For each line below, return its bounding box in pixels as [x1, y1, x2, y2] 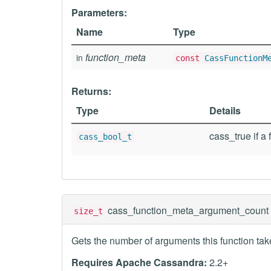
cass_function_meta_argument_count [108, 203, 269, 217]
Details [209, 103, 241, 117]
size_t [74, 206, 103, 216]
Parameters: [71, 5, 127, 19]
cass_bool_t [79, 132, 132, 142]
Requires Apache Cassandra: [71, 255, 207, 269]
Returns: [71, 84, 111, 98]
